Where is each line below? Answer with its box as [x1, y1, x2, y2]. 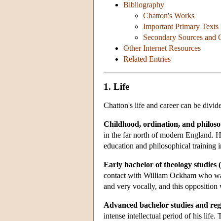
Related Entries [123, 55, 171, 64]
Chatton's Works [143, 11, 194, 20]
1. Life [104, 81, 129, 92]
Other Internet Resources [123, 44, 201, 53]
